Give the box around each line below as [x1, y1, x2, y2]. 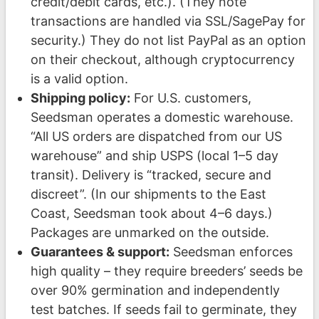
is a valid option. [30, 70, 128, 86]
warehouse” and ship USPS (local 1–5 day [30, 147, 278, 163]
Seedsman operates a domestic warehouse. [30, 109, 293, 125]
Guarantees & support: [30, 244, 169, 259]
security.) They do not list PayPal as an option [30, 32, 306, 48]
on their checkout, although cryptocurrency [30, 51, 295, 67]
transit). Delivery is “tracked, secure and [30, 167, 271, 182]
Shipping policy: [30, 90, 130, 105]
